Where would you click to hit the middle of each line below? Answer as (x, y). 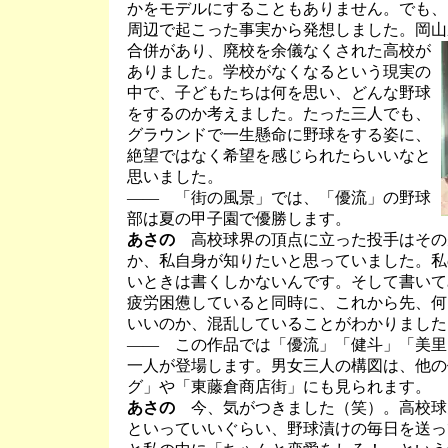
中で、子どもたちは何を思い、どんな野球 (279, 92)
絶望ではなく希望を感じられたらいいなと (279, 155)
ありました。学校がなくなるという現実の (279, 71)
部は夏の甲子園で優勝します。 (239, 218)
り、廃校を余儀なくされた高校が (311, 50)
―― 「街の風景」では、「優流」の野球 (279, 197)
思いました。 (175, 176)
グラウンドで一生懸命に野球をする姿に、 (279, 134)
